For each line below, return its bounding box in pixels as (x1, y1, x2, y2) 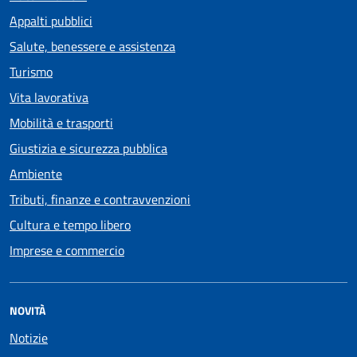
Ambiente (10, 163, 62, 183)
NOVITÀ (10, 301, 45, 319)
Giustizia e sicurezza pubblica (10, 138, 167, 158)
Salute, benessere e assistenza (10, 36, 175, 56)
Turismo (10, 61, 53, 81)
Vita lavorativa (10, 87, 88, 107)
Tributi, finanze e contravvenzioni (10, 189, 190, 209)
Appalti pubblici (10, 10, 92, 30)
